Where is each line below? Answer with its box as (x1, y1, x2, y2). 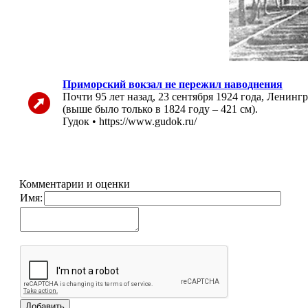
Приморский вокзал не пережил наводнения (63, 78, 283, 90)
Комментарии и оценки (19, 178, 130, 190)
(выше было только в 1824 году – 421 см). (63, 103, 258, 115)
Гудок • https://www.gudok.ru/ (63, 115, 197, 127)
